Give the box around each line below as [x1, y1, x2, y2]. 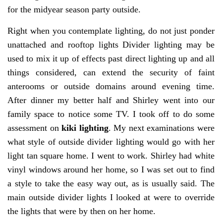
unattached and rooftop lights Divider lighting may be [7, 39, 215, 50]
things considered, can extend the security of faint [7, 67, 215, 77]
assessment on [7, 122, 62, 133]
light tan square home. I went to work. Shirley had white [7, 150, 215, 161]
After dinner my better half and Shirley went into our [7, 95, 215, 105]
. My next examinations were [108, 122, 215, 133]
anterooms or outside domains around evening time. [7, 81, 215, 91]
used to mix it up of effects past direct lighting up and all [7, 53, 215, 63]
